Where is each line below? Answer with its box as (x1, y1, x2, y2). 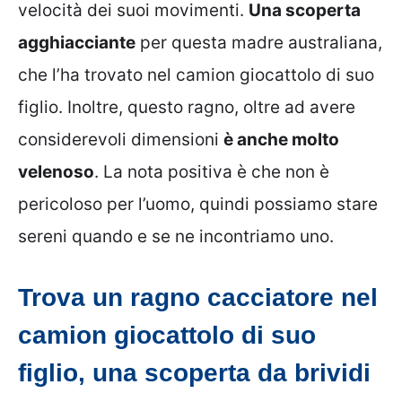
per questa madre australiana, (135, 32, 382, 54)
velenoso (18, 162, 94, 183)
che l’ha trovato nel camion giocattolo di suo (18, 65, 374, 86)
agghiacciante (18, 32, 135, 54)
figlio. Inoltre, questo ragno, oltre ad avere (18, 97, 355, 118)
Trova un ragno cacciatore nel (18, 283, 378, 311)
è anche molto (223, 129, 339, 151)
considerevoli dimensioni (18, 129, 223, 151)
